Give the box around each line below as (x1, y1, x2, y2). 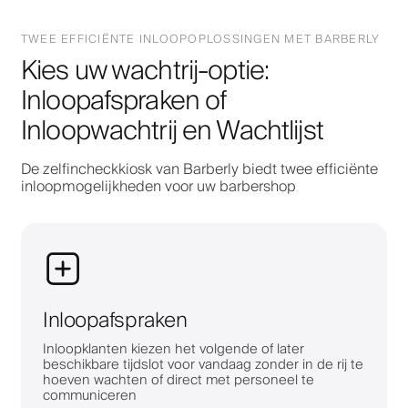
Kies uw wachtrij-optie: (21, 47, 270, 94)
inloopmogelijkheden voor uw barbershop (21, 173, 296, 199)
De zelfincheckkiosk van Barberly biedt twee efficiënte (21, 156, 378, 182)
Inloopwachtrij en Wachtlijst (21, 107, 323, 154)
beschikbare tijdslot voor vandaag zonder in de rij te (43, 352, 363, 376)
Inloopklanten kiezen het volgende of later (43, 337, 304, 361)
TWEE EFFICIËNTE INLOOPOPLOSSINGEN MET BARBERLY (21, 28, 381, 49)
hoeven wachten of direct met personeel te (43, 368, 314, 392)
